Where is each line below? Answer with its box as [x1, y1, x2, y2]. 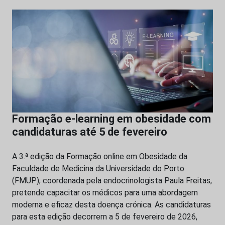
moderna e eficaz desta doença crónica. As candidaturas [12, 199, 211, 209]
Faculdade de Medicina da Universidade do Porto [12, 163, 184, 173]
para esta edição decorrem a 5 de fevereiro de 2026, [12, 211, 197, 221]
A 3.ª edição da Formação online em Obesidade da [12, 151, 187, 161]
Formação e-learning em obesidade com [12, 112, 211, 125]
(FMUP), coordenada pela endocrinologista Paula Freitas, [12, 175, 212, 185]
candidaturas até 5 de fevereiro [12, 125, 167, 138]
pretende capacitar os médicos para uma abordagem [12, 187, 198, 197]
